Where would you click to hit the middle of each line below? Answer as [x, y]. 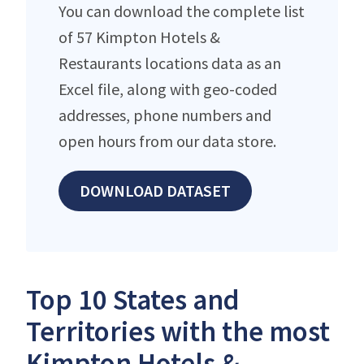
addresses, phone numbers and [165, 115]
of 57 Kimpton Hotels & [139, 37]
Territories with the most [178, 331]
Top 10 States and [133, 299]
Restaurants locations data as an [170, 63]
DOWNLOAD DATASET [155, 190]
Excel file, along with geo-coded [168, 89]
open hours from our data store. [167, 141]
